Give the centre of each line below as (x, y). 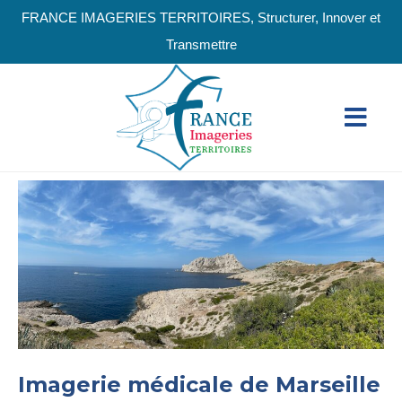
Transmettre (201, 44)
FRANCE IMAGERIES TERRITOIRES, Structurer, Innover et (201, 17)
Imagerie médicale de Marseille (199, 385)
